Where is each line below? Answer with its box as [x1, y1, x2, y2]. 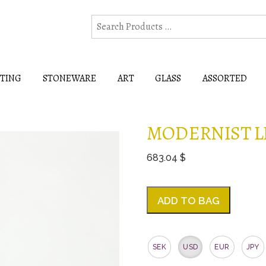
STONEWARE [42, 71, 96, 85]
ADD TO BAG [157, 194, 220, 207]
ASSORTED [202, 71, 248, 85]
